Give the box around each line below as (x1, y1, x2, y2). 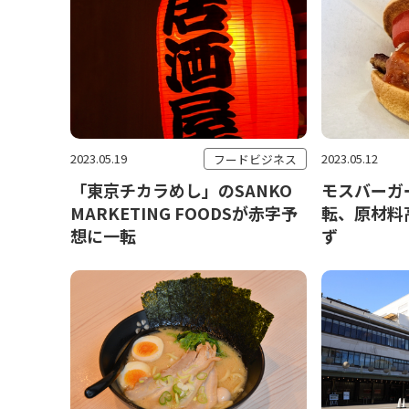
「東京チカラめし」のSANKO (70, 177, 292, 202)
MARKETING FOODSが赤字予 (70, 200, 298, 225)
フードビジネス (213, 150, 297, 168)
